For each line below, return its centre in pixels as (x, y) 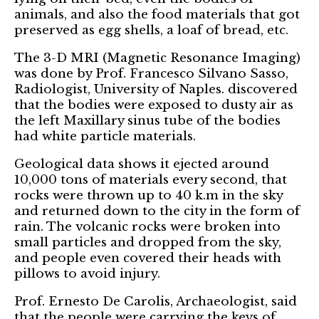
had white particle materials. (105, 136)
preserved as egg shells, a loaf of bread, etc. (151, 30)
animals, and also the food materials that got (157, 14)
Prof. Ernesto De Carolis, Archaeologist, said (156, 301)
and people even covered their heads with (148, 258)
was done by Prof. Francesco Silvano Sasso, (151, 73)
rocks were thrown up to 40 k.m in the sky (148, 195)
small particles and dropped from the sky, (148, 242)
